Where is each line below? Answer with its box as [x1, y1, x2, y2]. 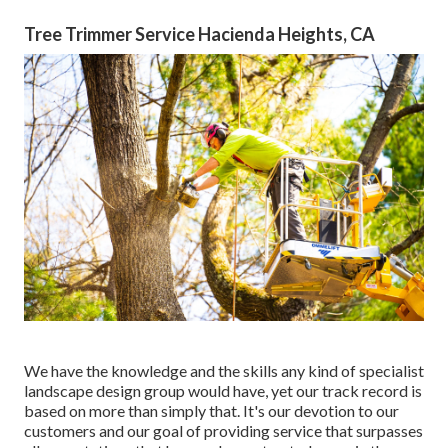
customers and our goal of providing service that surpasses [24, 420, 423, 440]
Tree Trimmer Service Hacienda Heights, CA [24, 23, 375, 46]
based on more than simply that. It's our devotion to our [24, 400, 399, 420]
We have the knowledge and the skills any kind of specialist [24, 360, 424, 380]
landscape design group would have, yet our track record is [24, 380, 422, 400]
